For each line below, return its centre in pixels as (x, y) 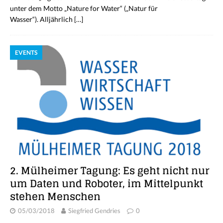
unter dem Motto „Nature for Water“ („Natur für (84, 8)
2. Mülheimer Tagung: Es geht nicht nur (110, 171)
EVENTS (26, 52)
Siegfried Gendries (94, 211)
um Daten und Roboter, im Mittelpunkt (107, 184)
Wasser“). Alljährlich (42, 19)
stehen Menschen (55, 197)
